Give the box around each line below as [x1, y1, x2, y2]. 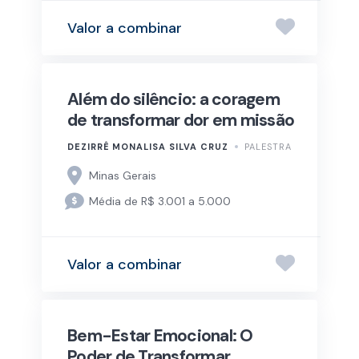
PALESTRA [244, 141, 292, 153]
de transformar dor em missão [67, 109, 294, 132]
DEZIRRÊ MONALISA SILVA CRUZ [67, 141, 228, 153]
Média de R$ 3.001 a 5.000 [89, 193, 232, 208]
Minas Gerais [89, 167, 157, 183]
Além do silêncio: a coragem [67, 88, 280, 111]
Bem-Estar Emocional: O [67, 325, 253, 348]
